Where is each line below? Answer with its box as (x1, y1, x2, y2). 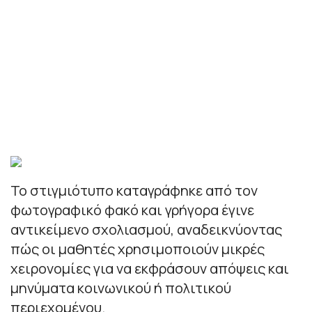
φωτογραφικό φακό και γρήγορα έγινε (10, 200, 254, 219)
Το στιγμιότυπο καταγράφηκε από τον (10, 180, 258, 200)
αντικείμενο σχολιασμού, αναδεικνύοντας (10, 219, 282, 239)
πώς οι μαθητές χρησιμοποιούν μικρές (10, 239, 265, 258)
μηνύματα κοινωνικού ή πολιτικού (10, 278, 231, 297)
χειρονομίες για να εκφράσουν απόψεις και (10, 258, 289, 278)
